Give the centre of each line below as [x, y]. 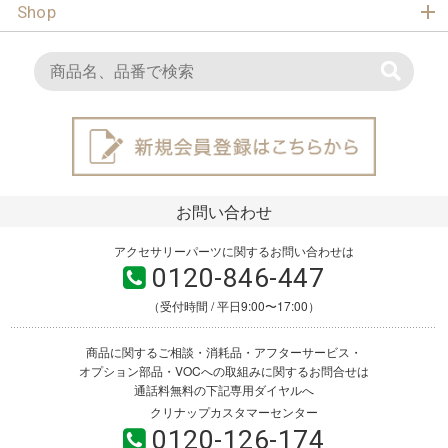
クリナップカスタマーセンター [234, 412]
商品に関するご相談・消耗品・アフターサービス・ [224, 351]
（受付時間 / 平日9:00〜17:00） [234, 306]
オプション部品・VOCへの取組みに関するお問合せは [224, 370]
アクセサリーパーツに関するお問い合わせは [234, 250]
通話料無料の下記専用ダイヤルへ [224, 389]
